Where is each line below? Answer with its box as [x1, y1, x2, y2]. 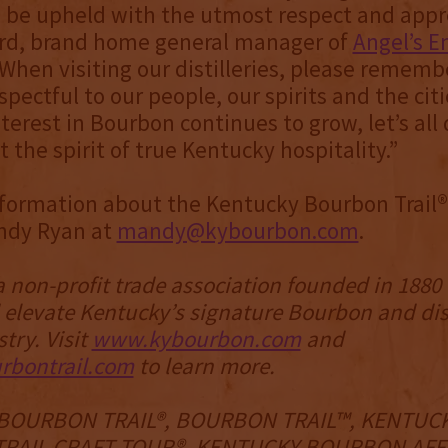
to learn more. [138, 351, 275, 381]
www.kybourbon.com [91, 324, 301, 354]
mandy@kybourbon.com [116, 216, 359, 246]
